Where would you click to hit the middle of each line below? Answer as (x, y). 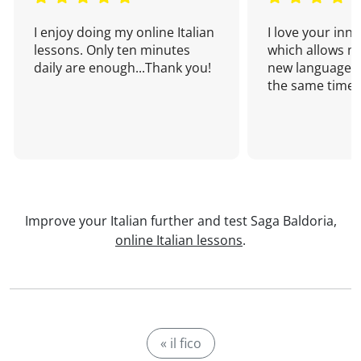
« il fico (180, 343)
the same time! (313, 85)
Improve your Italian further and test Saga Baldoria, (180, 221)
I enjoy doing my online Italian (124, 32)
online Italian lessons (179, 240)
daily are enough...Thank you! (122, 68)
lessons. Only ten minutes (112, 50)
